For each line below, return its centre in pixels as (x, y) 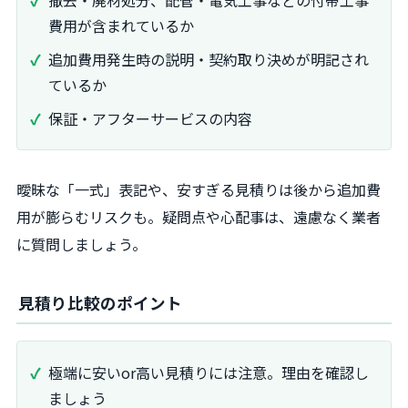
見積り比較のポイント (100, 302)
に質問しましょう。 (82, 244)
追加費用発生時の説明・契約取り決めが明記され (209, 59)
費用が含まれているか (121, 25)
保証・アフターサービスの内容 (150, 118)
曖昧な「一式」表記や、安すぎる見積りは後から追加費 (199, 189)
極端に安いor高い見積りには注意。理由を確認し (209, 372)
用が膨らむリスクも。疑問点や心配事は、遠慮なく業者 (199, 216)
